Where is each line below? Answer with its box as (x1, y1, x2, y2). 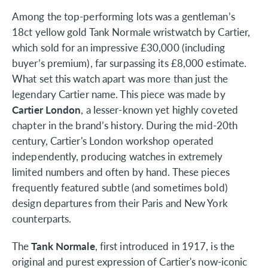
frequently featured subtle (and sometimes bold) (12, 179, 228, 194)
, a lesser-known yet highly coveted (81, 102, 238, 117)
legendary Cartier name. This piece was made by (12, 86, 226, 101)
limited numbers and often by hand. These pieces (12, 164, 230, 179)
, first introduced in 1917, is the (95, 238, 235, 253)
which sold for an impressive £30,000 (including (12, 39, 225, 54)
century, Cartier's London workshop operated (12, 133, 214, 148)
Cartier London (12, 102, 81, 117)
